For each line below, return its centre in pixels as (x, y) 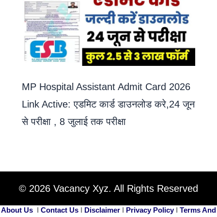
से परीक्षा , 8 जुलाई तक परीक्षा (74, 122)
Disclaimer (102, 210)
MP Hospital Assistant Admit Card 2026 (106, 87)
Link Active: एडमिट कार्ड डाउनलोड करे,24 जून (108, 104)
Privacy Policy (150, 210)
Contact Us (60, 210)
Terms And (198, 210)
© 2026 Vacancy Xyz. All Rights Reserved (108, 189)
